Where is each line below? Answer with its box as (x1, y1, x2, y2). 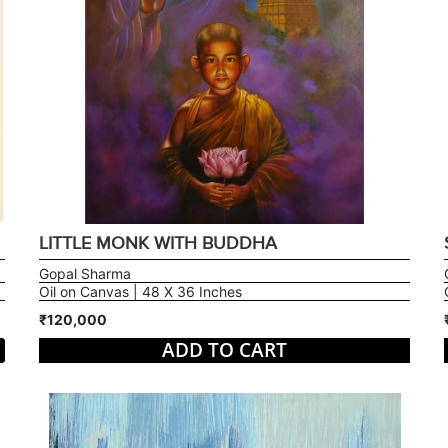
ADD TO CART (161, 336, 287, 363)
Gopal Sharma (38, 264, 131, 282)
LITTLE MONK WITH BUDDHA (38, 232, 277, 254)
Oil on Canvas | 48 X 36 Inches (38, 282, 242, 300)
